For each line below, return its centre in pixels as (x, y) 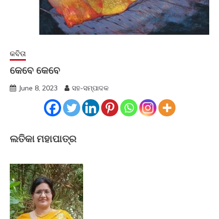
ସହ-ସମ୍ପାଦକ (90, 88)
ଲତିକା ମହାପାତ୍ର (43, 139)
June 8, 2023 (38, 88)
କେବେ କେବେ (35, 71)
